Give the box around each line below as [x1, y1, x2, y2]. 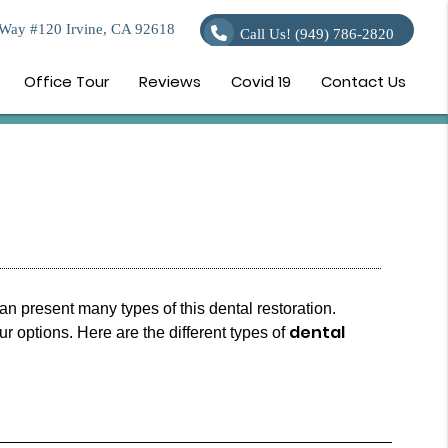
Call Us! [239, 26, 295, 43]
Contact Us [321, 71, 407, 92]
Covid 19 [231, 71, 292, 92]
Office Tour [24, 71, 110, 92]
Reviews [139, 71, 202, 92]
